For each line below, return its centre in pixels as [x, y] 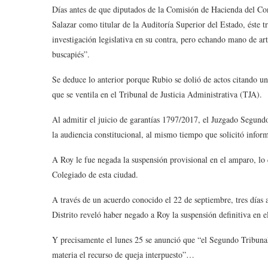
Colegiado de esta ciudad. [97, 174]
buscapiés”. [71, 54]
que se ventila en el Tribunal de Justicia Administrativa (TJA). [157, 94]
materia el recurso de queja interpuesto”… [123, 255]
